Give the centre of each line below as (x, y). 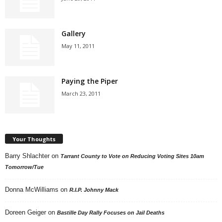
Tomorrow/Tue (24, 167)
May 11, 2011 (78, 46)
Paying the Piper (90, 81)
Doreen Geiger (26, 212)
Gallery (74, 33)
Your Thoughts (34, 139)
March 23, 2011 (81, 93)
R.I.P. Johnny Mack (94, 190)
